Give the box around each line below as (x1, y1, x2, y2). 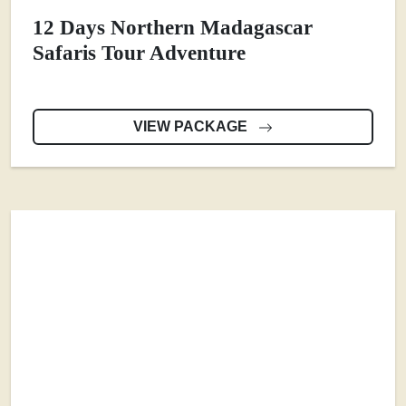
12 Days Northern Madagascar (33, 15, 313, 40)
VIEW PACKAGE (133, 119, 251, 135)
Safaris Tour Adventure (33, 41, 246, 65)
